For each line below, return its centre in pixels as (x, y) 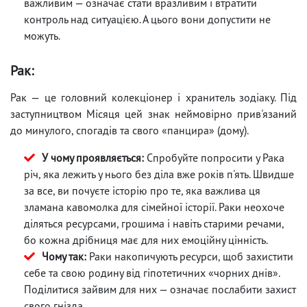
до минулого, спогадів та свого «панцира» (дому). (130, 130)
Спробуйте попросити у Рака (214, 157)
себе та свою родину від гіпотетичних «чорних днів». (152, 272)
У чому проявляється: (93, 157)
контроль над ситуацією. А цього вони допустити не (147, 19)
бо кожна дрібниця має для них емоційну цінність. (146, 240)
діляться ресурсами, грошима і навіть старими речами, (154, 223)
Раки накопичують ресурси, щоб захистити (190, 256)
